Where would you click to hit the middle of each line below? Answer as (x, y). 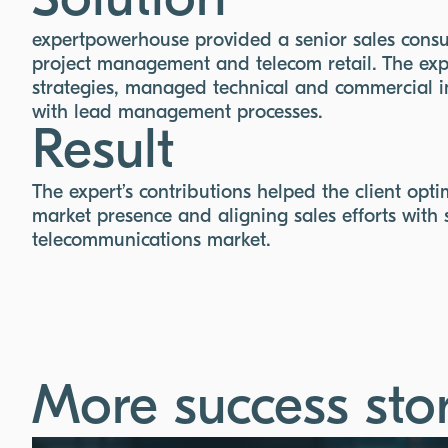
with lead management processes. (177, 112)
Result (103, 152)
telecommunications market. (151, 240)
